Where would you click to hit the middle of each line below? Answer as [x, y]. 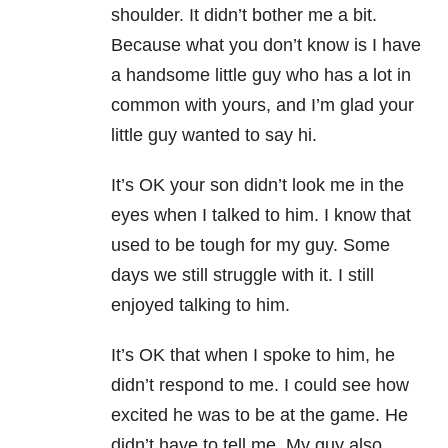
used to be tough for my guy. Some [250, 245]
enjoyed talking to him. [200, 305]
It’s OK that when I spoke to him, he [253, 355]
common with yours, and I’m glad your [262, 105]
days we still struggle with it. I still [242, 275]
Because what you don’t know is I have [266, 45]
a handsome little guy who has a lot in [261, 75]
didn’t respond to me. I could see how [260, 385]
